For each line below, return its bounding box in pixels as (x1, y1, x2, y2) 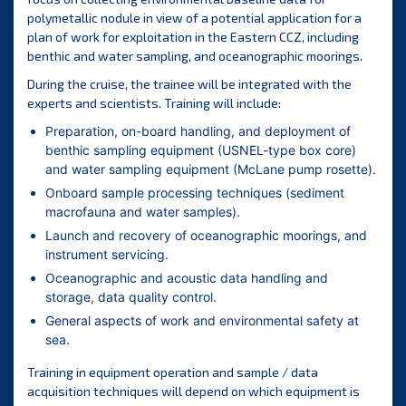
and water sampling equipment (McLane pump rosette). (45, 161, 376, 178)
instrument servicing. (45, 246, 169, 263)
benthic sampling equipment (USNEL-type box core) (45, 142, 356, 159)
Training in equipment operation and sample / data (27, 364, 318, 381)
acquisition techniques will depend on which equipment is (27, 383, 360, 400)
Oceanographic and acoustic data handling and (45, 270, 328, 286)
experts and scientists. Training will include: (27, 95, 281, 111)
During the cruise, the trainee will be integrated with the (27, 76, 352, 92)
